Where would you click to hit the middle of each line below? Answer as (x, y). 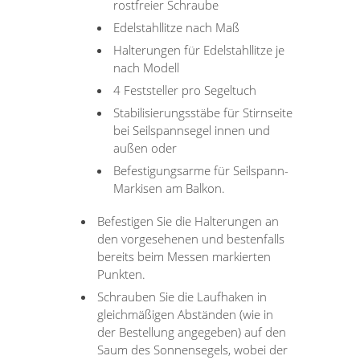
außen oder (145, 147)
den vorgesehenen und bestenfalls (191, 238)
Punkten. (122, 274)
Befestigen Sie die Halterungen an (188, 221)
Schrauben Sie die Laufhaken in (182, 296)
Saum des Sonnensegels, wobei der (193, 349)
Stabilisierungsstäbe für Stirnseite (203, 112)
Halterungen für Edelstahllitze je (199, 49)
